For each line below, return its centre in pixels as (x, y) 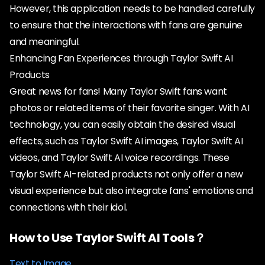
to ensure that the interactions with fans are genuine (126, 25)
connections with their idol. (68, 207)
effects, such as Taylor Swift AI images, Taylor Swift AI (126, 141)
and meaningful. (45, 42)
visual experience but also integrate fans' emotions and (132, 191)
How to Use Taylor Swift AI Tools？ (108, 238)
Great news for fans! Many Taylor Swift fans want (118, 91)
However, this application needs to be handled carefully (132, 9)
